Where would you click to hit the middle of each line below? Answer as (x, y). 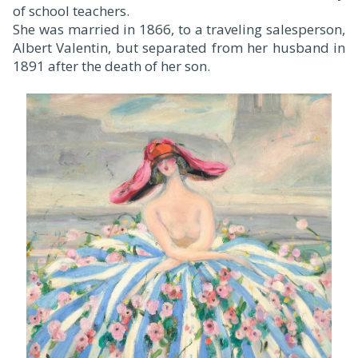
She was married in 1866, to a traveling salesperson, (179, 30)
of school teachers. (71, 11)
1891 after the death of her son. (111, 66)
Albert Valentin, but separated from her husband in (179, 48)
